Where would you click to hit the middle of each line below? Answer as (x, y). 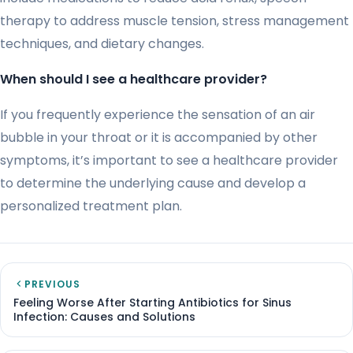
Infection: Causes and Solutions (104, 316)
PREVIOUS (52, 284)
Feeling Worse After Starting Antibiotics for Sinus (152, 302)
